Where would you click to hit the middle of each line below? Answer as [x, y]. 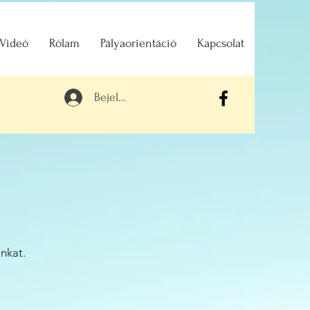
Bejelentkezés [129, 97]
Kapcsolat [221, 43]
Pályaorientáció [138, 43]
